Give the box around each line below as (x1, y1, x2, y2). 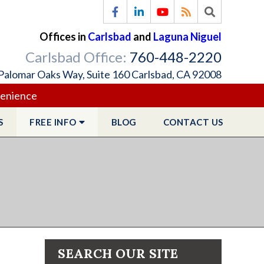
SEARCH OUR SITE (58, 245, 178, 262)
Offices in (39, 30, 88, 43)
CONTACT (163, 117, 209, 127)
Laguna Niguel (153, 30, 222, 43)
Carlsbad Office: (25, 48, 130, 65)
